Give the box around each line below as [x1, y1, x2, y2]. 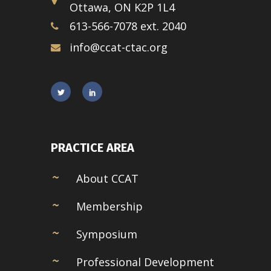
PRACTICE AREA [51, 140, 134, 155]
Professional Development [76, 255, 214, 270]
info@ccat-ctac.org [70, 40, 168, 55]
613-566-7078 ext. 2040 [70, 19, 186, 34]
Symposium [76, 227, 137, 242]
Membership [76, 199, 143, 214]
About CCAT [76, 171, 139, 186]
